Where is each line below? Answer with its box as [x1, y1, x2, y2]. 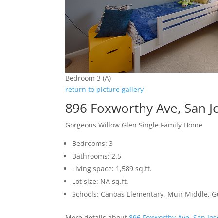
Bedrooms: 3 [72, 138, 113, 148]
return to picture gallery [65, 84, 144, 94]
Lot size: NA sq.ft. [72, 176, 129, 186]
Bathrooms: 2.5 [72, 151, 122, 161]
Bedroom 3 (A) [65, 73, 111, 83]
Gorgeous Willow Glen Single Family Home [65, 120, 203, 129]
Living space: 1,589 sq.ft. [72, 163, 152, 173]
